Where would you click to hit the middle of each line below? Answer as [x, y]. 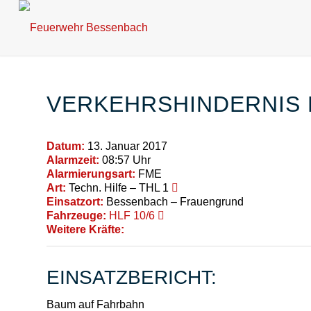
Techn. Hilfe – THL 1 [119, 187]
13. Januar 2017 [126, 146]
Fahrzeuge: [76, 215]
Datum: [66, 146]
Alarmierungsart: [91, 174]
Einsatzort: [75, 201]
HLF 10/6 [132, 215]
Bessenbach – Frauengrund [174, 201]
